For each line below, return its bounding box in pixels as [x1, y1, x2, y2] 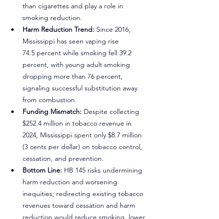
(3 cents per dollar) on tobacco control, [22, 142, 144, 151]
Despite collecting [82, 107, 141, 116]
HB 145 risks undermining [64, 166, 144, 175]
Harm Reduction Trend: [22, 25, 96, 34]
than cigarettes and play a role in [22, 1, 125, 10]
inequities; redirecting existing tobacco [22, 189, 145, 198]
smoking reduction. [22, 13, 82, 22]
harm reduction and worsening [22, 177, 119, 186]
